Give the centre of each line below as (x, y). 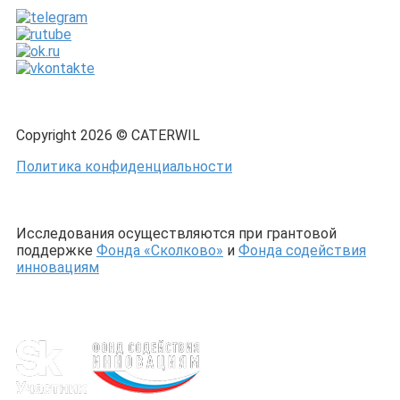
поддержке (56, 251)
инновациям (58, 268)
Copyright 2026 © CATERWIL (108, 136)
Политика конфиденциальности (124, 167)
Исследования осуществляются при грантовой (176, 234)
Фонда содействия (302, 251)
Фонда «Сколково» (160, 251)
